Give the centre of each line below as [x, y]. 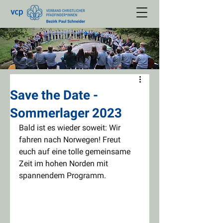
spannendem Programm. [62, 175]
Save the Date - [54, 95]
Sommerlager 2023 [66, 113]
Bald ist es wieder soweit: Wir [71, 128]
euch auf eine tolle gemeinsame [76, 152]
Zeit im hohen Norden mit [64, 164]
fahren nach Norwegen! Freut [71, 140]
